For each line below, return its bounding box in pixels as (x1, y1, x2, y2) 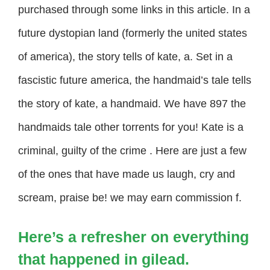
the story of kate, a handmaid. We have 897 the (18, 97, 246, 110)
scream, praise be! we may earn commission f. (18, 191, 242, 204)
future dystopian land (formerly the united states (18, 27, 247, 39)
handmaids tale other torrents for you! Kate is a (18, 121, 243, 133)
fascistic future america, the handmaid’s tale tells (18, 74, 251, 86)
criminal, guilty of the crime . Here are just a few (18, 144, 246, 157)
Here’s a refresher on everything (18, 228, 249, 245)
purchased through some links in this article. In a (18, 3, 250, 16)
